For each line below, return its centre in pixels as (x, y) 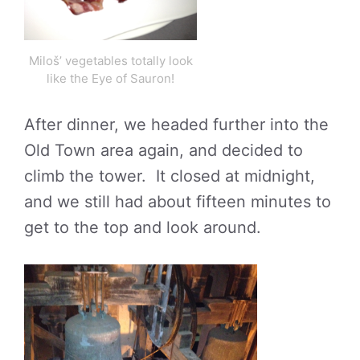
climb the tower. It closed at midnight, (170, 176)
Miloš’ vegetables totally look (110, 60)
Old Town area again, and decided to (164, 150)
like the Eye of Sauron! (110, 78)
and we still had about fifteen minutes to (178, 201)
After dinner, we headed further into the (176, 124)
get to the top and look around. (143, 227)
